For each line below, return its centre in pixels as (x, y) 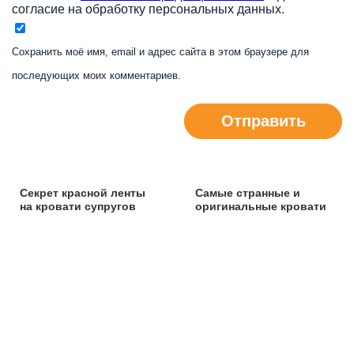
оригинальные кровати (260, 206)
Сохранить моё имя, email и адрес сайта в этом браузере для (160, 51)
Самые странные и (247, 192)
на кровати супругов (78, 206)
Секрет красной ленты (83, 192)
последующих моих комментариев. (96, 75)
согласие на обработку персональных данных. (148, 9)
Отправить (263, 121)
